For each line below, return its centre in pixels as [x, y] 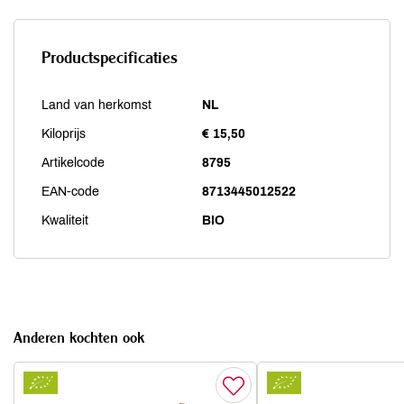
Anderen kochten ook [79, 337]
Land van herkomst [96, 105]
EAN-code [70, 192]
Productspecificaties [110, 57]
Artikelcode [73, 163]
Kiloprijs [64, 134]
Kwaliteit [65, 220]
